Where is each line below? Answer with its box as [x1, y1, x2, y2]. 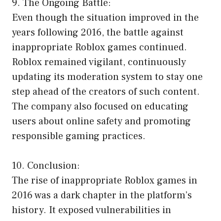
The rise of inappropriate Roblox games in [12, 174, 197, 187]
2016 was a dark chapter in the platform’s [12, 189, 192, 202]
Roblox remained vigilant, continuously [12, 56, 186, 69]
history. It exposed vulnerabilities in [12, 204, 171, 217]
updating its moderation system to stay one [12, 71, 203, 84]
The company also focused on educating [12, 100, 188, 113]
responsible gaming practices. [12, 130, 146, 143]
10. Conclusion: [12, 159, 80, 173]
